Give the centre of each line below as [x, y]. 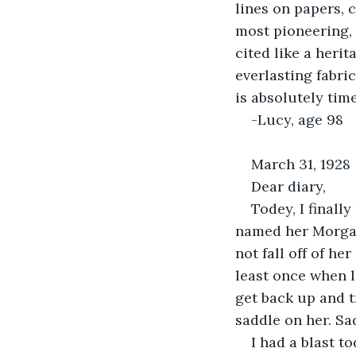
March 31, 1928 [301, 164]
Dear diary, [288, 186]
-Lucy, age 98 [297, 119]
